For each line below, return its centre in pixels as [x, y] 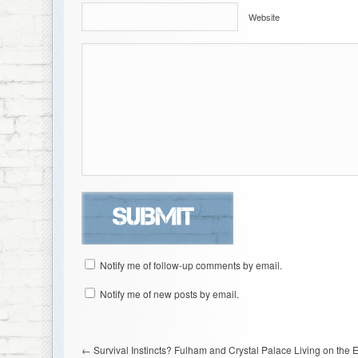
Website [264, 17]
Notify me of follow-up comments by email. [191, 265]
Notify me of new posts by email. [169, 294]
